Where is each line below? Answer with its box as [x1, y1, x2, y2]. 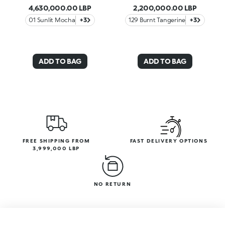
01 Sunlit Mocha [29, 16, 75, 24]
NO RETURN [93, 181, 132, 187]
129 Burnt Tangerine [128, 16, 186, 24]
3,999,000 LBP [33, 145, 80, 151]
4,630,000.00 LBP [29, 3, 91, 12]
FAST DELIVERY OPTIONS [130, 138, 208, 144]
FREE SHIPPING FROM [22, 138, 90, 144]
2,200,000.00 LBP [133, 3, 197, 12]
